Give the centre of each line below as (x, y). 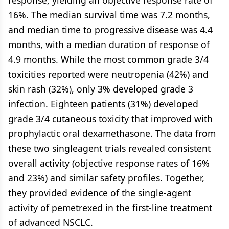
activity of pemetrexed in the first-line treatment (110, 208)
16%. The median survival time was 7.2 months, (109, 15)
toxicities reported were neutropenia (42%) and (108, 74)
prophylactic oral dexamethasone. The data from (112, 133)
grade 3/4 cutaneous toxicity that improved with (110, 119)
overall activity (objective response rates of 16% (109, 163)
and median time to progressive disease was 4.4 (110, 30)
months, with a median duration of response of (109, 44)
